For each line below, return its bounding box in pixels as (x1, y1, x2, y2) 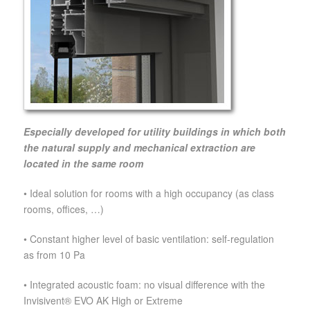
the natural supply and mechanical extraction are (24, 140, 255, 155)
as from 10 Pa (24, 248, 85, 262)
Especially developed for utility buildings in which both (24, 125, 286, 139)
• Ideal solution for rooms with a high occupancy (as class (24, 186, 274, 201)
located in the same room (24, 156, 146, 171)
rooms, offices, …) (24, 202, 104, 217)
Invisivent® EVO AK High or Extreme (24, 293, 183, 308)
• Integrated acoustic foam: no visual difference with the (24, 277, 265, 292)
